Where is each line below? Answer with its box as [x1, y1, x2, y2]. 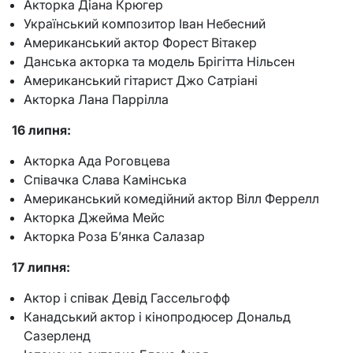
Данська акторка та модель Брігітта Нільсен [24, 54, 295, 70]
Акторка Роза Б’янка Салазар [24, 229, 205, 245]
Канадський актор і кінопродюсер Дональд [24, 309, 291, 325]
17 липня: [12, 259, 70, 276]
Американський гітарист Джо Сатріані [24, 72, 258, 89]
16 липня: [12, 122, 71, 139]
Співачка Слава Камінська [24, 172, 187, 188]
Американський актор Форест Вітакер [24, 35, 257, 51]
